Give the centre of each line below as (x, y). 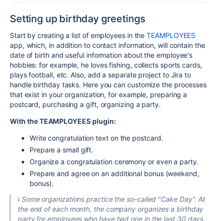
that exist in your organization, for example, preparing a (99, 94)
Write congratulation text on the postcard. (96, 138)
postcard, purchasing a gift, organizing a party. (85, 104)
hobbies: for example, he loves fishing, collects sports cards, (106, 65)
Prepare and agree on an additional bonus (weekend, (114, 173)
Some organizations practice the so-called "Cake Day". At (113, 199)
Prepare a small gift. (62, 149)
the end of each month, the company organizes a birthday (111, 209)
